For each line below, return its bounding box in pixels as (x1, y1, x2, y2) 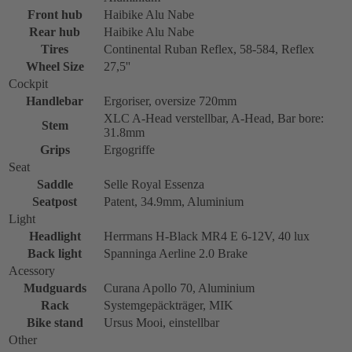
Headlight (28, 229, 81, 243)
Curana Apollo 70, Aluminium (104, 280, 255, 295)
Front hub (27, 7, 82, 21)
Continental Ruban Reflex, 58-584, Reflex (104, 42, 314, 56)
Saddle (36, 177, 73, 191)
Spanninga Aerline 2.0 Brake (104, 246, 247, 260)
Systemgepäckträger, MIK (104, 298, 233, 312)
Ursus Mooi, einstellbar (104, 315, 219, 329)
